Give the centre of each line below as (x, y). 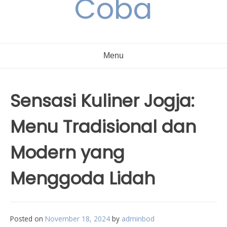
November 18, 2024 (78, 219)
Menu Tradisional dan (103, 127)
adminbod (138, 219)
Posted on (28, 219)
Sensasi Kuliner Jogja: (102, 101)
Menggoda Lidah (83, 178)
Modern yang (67, 153)
